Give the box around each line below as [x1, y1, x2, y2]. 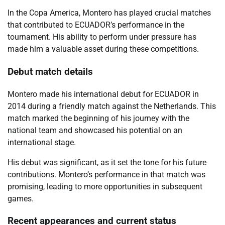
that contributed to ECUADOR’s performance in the [8, 20, 184, 30]
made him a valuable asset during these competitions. [8, 44, 199, 54]
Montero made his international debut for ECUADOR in [8, 89, 199, 99]
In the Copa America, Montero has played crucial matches [8, 8, 211, 18]
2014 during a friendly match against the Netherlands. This [8, 101, 216, 111]
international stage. [8, 137, 76, 147]
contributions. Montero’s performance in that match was [8, 169, 205, 179]
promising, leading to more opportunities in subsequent [8, 181, 202, 191]
